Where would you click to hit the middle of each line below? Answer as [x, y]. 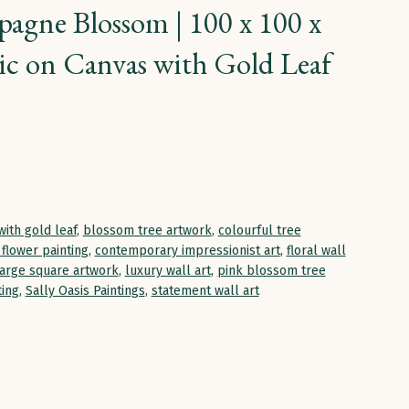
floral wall [316, 251]
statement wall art [205, 291]
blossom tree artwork [147, 231]
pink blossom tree [271, 271]
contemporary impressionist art [187, 251]
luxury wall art [168, 271]
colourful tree [259, 231]
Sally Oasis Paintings [85, 291]
